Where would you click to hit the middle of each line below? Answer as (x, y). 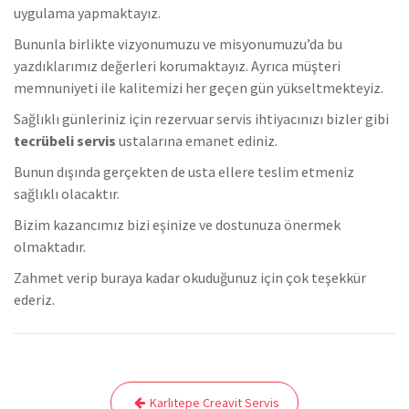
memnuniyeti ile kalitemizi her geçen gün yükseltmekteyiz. (199, 88)
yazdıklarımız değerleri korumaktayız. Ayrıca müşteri (177, 66)
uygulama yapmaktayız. (87, 13)
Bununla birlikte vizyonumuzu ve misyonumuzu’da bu (178, 44)
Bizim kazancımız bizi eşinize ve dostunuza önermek (177, 225)
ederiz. (34, 300)
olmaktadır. (50, 247)
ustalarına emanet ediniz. (197, 141)
